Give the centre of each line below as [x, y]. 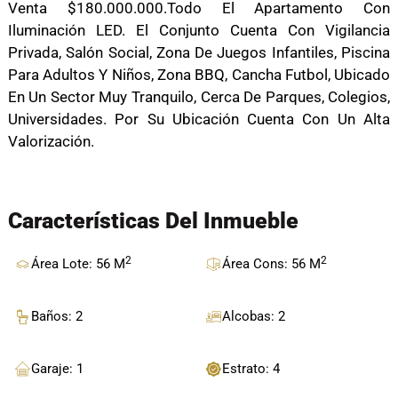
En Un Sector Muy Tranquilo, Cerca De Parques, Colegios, [199, 97]
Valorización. [51, 142]
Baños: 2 [57, 317]
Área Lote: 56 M [79, 264]
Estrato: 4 [251, 369]
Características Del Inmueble [153, 221]
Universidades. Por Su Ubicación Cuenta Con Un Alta [199, 119]
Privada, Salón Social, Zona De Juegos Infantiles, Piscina [199, 53]
